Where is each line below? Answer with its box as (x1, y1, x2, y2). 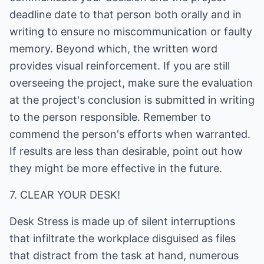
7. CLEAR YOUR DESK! (9, 189, 120, 201)
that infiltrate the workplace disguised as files (9, 232, 236, 245)
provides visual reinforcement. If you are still (9, 60, 230, 72)
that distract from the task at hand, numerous (9, 249, 239, 262)
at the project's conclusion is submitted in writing (9, 94, 255, 106)
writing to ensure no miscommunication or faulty (9, 25, 252, 38)
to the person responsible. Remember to (9, 111, 211, 123)
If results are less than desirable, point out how (9, 145, 243, 157)
